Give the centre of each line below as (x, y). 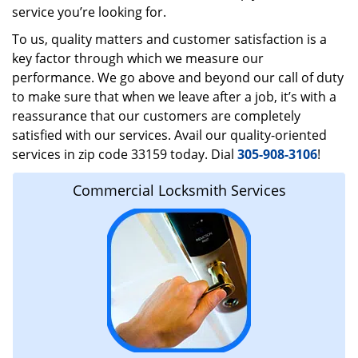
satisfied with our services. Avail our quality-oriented (169, 135)
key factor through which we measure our (138, 58)
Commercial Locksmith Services (179, 190)
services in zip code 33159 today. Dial (125, 154)
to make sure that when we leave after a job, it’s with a (174, 97)
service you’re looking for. (89, 12)
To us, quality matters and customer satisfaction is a (169, 39)
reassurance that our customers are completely (156, 116)
